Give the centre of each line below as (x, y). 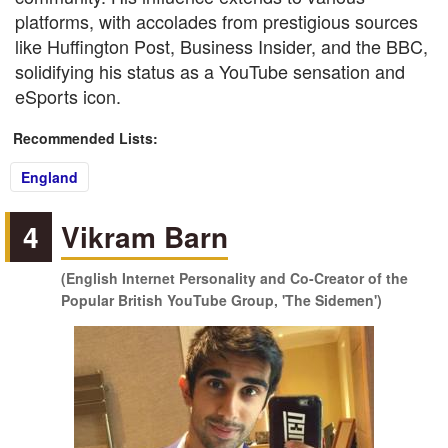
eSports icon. (68, 96)
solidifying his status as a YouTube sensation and (210, 71)
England (49, 177)
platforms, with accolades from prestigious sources (216, 21)
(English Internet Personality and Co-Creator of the (235, 278)
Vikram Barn (145, 236)
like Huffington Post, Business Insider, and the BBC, (221, 46)
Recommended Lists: (85, 138)
